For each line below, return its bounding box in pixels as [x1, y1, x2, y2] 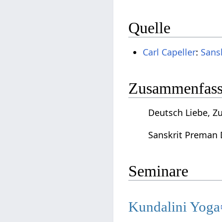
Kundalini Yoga [128, 198, 221, 215]
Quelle [128, 19, 171, 37]
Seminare [128, 162, 189, 180]
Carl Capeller [143, 46, 196, 58]
